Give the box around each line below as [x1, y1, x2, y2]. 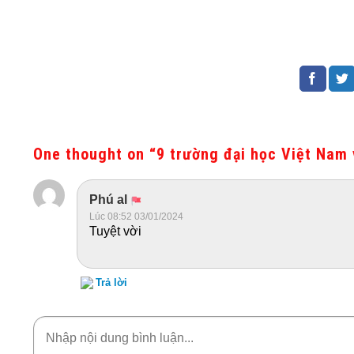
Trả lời [96, 276, 127, 288]
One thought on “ [33, 144, 156, 164]
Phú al [89, 192, 130, 206]
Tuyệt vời [89, 224, 141, 238]
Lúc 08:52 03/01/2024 [89, 210, 183, 222]
